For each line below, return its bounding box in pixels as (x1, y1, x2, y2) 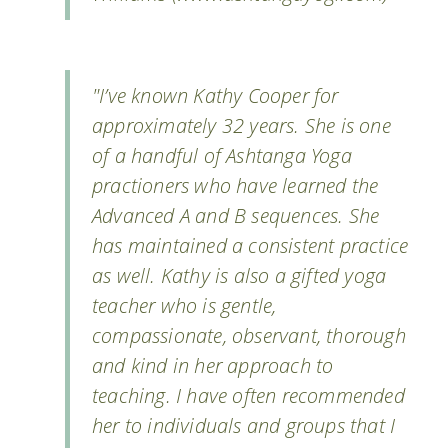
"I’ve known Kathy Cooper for (92, 82, 339, 109)
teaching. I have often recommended (92, 382, 405, 409)
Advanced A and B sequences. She (92, 202, 380, 229)
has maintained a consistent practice (92, 232, 409, 259)
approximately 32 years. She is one (92, 112, 391, 139)
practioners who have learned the (92, 172, 379, 199)
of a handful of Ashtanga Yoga (92, 142, 352, 169)
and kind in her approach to (92, 352, 334, 379)
